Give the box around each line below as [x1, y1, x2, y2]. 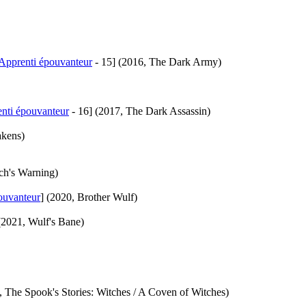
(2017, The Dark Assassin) [95, 105, 210, 117]
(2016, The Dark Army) [118, 55, 221, 68]
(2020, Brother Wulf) [46, 191, 137, 203]
